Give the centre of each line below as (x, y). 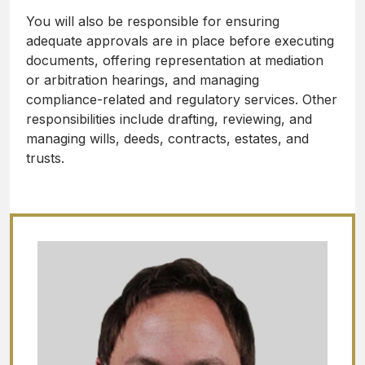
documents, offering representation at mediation (175, 61)
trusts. (45, 158)
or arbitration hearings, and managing (143, 80)
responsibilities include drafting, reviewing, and (169, 119)
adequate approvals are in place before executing (180, 41)
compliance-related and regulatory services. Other (182, 100)
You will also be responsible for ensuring (153, 22)
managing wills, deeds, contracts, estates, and (167, 139)
